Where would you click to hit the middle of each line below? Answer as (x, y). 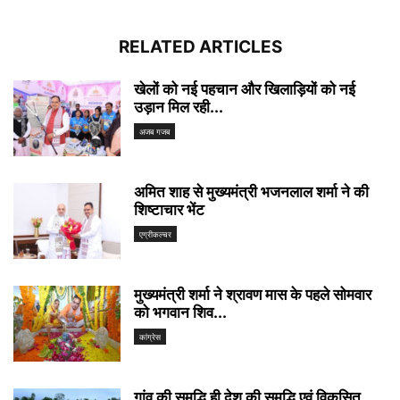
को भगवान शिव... (180, 312)
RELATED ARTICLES (200, 47)
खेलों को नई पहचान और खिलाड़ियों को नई (245, 89)
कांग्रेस (150, 337)
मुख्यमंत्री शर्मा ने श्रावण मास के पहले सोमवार (253, 295)
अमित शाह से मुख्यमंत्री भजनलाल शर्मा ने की (251, 192)
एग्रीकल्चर (155, 235)
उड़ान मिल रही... (179, 107)
